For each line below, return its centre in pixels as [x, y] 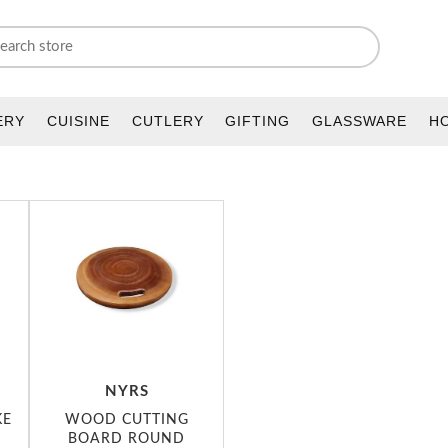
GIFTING [258, 121]
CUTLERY [167, 121]
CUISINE [78, 121]
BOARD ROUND [126, 438]
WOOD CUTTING [126, 419]
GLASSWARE [360, 121]
